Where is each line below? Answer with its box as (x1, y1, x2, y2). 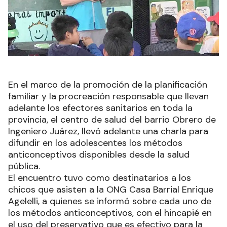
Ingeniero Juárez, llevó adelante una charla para (8, 125, 208, 137)
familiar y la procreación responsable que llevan (8, 90, 209, 102)
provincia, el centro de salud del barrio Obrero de (8, 113, 216, 126)
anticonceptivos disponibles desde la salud (8, 148, 190, 161)
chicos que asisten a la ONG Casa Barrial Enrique (8, 183, 213, 196)
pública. (8, 160, 40, 172)
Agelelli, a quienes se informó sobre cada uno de (8, 195, 211, 207)
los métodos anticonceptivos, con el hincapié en (8, 206, 212, 219)
